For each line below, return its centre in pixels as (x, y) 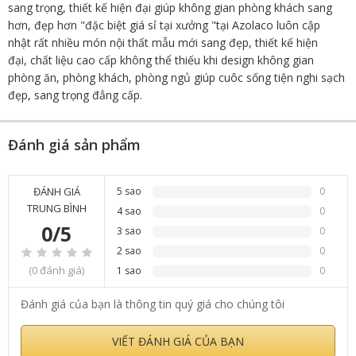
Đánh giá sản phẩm (74, 145)
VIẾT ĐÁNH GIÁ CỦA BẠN (178, 341)
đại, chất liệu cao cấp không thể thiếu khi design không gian (161, 60)
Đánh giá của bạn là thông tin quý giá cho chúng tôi (153, 304)
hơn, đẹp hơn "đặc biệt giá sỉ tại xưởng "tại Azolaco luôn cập (164, 25)
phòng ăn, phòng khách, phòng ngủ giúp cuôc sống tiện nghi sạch (176, 77)
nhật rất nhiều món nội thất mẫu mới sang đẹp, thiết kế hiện (163, 43)
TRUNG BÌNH (56, 208)
